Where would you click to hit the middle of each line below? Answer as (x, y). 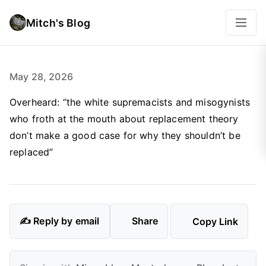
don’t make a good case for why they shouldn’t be (125, 135)
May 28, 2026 (41, 77)
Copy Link (216, 221)
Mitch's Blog (58, 23)
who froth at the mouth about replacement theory (124, 119)
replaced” (31, 152)
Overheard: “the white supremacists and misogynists (130, 102)
